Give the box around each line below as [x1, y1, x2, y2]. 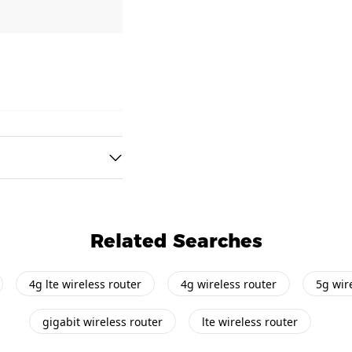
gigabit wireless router [42, 313, 163, 329]
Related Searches [90, 229, 262, 252]
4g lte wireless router [29, 276, 141, 291]
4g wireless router [181, 276, 277, 291]
